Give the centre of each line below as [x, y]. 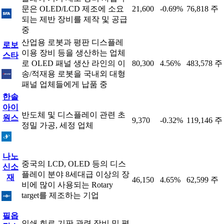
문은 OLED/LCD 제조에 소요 [73, 9]
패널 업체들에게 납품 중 [64, 84]
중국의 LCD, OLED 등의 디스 [74, 164]
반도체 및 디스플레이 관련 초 [73, 115]
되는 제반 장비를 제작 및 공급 [74, 19]
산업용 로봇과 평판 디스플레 [72, 42]
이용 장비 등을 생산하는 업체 [73, 53]
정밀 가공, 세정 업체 [57, 125]
